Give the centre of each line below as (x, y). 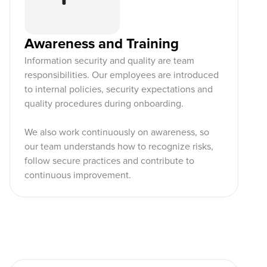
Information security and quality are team (109, 61)
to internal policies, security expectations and (119, 89)
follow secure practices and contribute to (109, 161)
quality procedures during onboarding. (104, 104)
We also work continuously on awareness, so (117, 132)
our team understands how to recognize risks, (119, 147)
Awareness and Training (102, 44)
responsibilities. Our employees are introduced (122, 75)
